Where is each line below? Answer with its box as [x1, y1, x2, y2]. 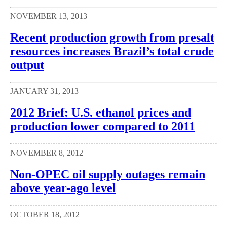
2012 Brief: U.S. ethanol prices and [10, 106, 191, 120]
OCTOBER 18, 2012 [10, 210, 80, 219]
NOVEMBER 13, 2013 [10, 11, 87, 20]
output [10, 58, 44, 71]
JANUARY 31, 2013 [10, 87, 79, 96]
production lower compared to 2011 [10, 120, 195, 133]
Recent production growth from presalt [10, 30, 214, 44]
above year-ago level [10, 181, 116, 195]
